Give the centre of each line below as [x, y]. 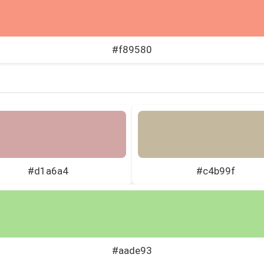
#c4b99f [216, 171]
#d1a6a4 [48, 171]
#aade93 [132, 250]
